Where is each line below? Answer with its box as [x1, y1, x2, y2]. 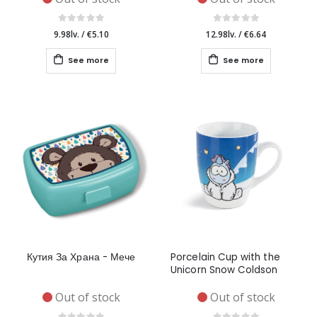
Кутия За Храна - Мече [26, 250, 136, 264]
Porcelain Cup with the [171, 250, 280, 264]
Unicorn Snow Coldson [171, 263, 278, 277]
